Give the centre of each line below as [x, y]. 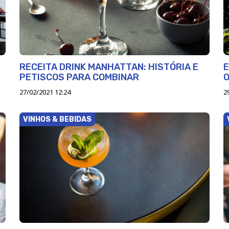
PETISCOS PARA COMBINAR [79, 77]
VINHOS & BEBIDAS [57, 119]
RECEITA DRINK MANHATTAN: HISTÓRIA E [109, 67]
